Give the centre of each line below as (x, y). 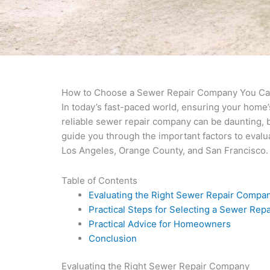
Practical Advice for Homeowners (160, 224)
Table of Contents (99, 180)
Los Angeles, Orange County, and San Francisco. (165, 150)
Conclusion (113, 238)
